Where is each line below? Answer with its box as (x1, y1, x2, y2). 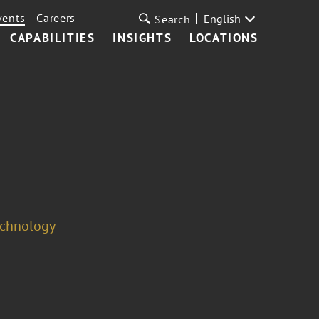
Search (155, 12, 191, 26)
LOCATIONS (189, 30, 258, 46)
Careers (36, 11, 76, 25)
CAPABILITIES (10, 30, 95, 46)
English (203, 11, 241, 26)
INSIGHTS (113, 30, 172, 46)
